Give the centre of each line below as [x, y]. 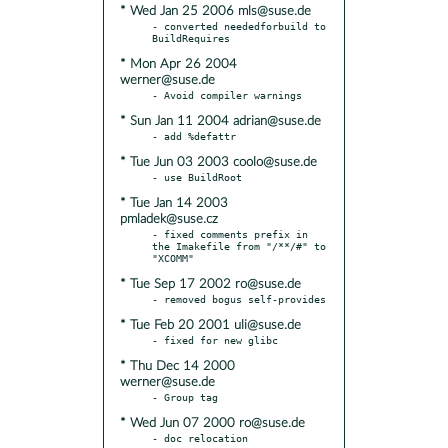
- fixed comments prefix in [230, 233]
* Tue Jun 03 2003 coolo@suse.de [218, 162]
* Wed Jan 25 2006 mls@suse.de [215, 11]
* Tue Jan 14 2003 [174, 203]
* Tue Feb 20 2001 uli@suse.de [210, 325]
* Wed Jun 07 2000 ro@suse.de [212, 423]
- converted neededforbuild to [239, 25]
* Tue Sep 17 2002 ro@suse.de [210, 284]
